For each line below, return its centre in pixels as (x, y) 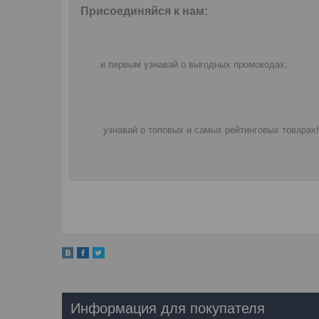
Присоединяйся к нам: (148, 11)
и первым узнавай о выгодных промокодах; (190, 64)
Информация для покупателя (168, 308)
